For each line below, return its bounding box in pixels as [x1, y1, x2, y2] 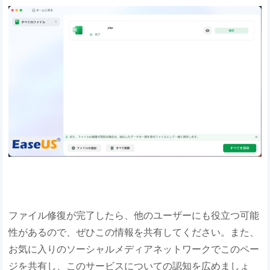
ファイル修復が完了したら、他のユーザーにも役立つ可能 [8, 209, 260, 222]
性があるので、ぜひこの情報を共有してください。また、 [8, 226, 260, 239]
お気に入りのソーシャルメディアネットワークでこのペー [8, 243, 260, 256]
